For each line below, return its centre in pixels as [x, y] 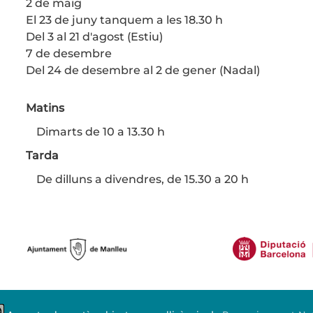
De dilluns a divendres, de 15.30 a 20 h [142, 179]
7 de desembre [68, 53]
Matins [45, 108]
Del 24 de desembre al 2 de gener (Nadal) [143, 70]
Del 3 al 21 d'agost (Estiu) [94, 37]
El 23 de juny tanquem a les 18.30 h [124, 20]
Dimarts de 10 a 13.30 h [102, 132]
